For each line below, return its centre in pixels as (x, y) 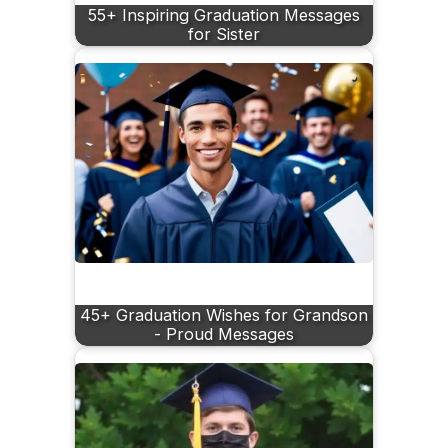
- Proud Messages (224, 334)
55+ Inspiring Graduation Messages (224, 15)
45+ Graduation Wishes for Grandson (224, 315)
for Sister (224, 34)
